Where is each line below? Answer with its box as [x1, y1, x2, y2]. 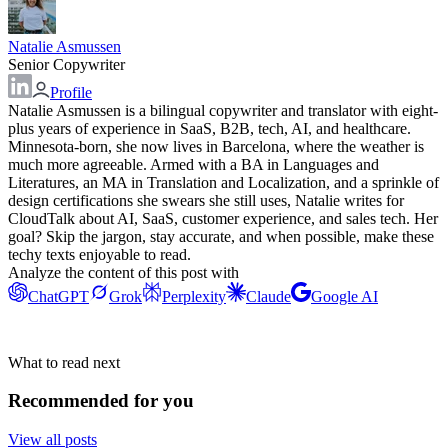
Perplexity [162, 287, 226, 305]
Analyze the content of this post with [8, 263, 239, 281]
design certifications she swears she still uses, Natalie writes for [8, 191, 404, 209]
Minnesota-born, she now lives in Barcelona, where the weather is [8, 137, 424, 155]
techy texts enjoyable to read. [8, 245, 191, 263]
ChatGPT [28, 287, 89, 305]
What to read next [8, 353, 120, 371]
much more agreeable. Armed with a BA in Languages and [8, 155, 379, 173]
